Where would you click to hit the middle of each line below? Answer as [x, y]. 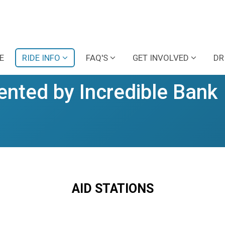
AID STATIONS [113, 188]
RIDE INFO [41, 58]
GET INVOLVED [161, 58]
